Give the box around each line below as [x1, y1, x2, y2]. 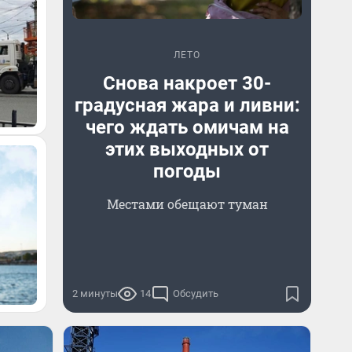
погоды [153, 160, 221, 182]
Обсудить [173, 288, 218, 299]
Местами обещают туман [106, 196, 268, 212]
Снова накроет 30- [103, 72, 271, 94]
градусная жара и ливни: [74, 94, 300, 116]
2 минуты [72, 288, 118, 299]
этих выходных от [105, 138, 269, 160]
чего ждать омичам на [85, 116, 289, 138]
